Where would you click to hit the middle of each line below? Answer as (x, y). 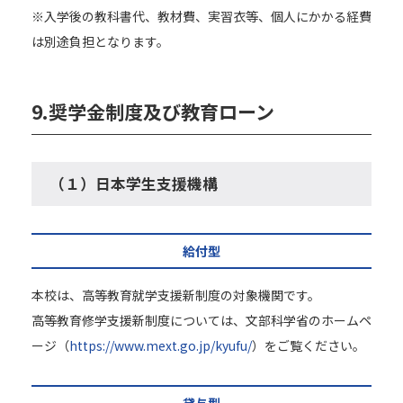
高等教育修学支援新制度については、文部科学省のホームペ (201, 320)
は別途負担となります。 (100, 41)
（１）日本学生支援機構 (134, 184)
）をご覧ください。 (309, 345)
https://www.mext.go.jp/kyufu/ (161, 345)
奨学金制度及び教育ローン (161, 112)
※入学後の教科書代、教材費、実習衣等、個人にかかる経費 (201, 16)
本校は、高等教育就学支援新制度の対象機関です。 (176, 295)
